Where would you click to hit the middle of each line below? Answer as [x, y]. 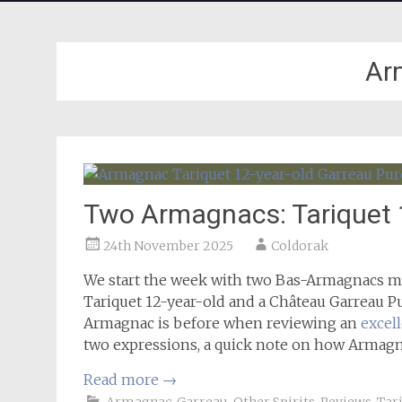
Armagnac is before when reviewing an [222, 323]
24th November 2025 [168, 246]
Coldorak [300, 246]
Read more [123, 380]
